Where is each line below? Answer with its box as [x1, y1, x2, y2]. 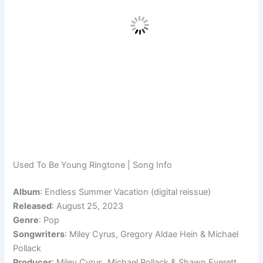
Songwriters [13, 228, 65, 240]
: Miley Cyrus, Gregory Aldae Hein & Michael [65, 228, 239, 240]
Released [13, 200, 52, 211]
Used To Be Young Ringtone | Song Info [13, 159, 173, 170]
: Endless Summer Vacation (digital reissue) [40, 186, 211, 197]
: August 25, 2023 [52, 200, 124, 211]
